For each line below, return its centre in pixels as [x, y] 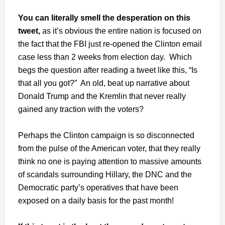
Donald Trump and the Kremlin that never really [102, 96]
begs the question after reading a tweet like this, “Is [107, 70]
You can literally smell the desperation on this [104, 18]
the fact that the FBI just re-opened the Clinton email [110, 44]
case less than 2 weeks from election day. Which [105, 57]
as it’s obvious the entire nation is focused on [121, 31]
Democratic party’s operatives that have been [98, 188]
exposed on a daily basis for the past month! [96, 201]
